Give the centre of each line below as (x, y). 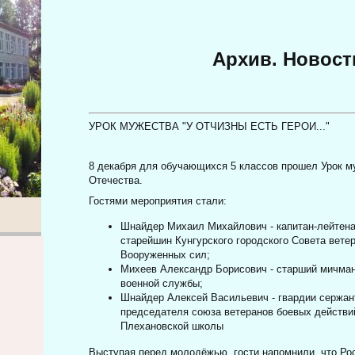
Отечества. (116, 181)
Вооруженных (154, 255)
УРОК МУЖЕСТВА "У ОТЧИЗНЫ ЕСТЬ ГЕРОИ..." (210, 126)
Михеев (139, 269)
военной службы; (162, 284)
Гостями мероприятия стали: (158, 200)
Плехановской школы (172, 326)
